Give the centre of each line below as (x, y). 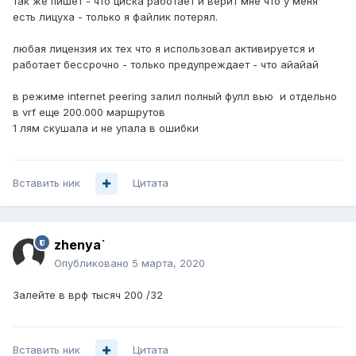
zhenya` (80, 245)
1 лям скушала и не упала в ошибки (106, 128)
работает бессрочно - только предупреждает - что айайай (166, 64)
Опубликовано (93, 263)
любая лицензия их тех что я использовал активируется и (164, 48)
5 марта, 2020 (168, 263)
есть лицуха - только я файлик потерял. (115, 16)
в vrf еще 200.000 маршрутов (89, 112)
